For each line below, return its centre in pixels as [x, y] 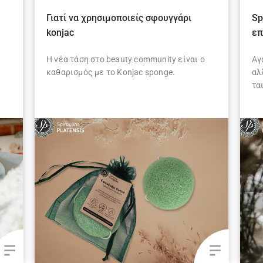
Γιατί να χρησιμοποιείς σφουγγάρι [119, 18]
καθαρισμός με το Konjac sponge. [111, 73]
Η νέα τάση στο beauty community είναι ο [126, 60]
